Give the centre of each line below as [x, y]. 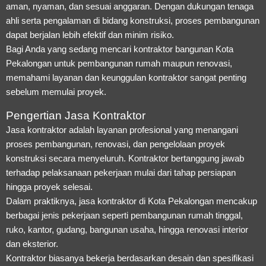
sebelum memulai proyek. [56, 91]
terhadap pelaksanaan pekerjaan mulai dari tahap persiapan [121, 172]
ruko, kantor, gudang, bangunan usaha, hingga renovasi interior [127, 229]
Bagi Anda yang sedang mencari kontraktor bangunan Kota [120, 49]
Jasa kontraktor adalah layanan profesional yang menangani [122, 129]
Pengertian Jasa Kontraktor [76, 115]
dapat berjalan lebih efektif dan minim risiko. [90, 34]
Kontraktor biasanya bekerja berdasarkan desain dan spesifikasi [130, 258]
